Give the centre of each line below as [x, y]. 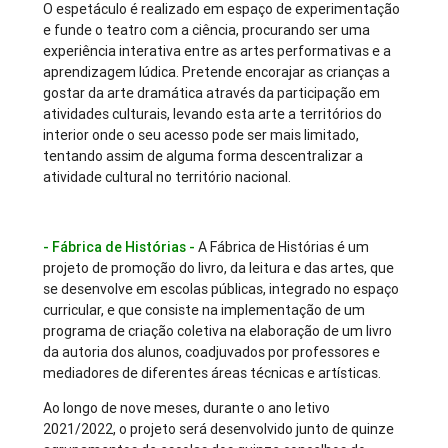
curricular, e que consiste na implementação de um [204, 310]
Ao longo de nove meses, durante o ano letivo [187, 408]
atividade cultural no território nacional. [167, 177]
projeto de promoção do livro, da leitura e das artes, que [219, 268]
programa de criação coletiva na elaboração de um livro [218, 331]
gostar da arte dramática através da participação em [212, 93]
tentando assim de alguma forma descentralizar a [203, 156]
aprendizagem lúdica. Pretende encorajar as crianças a [217, 72]
